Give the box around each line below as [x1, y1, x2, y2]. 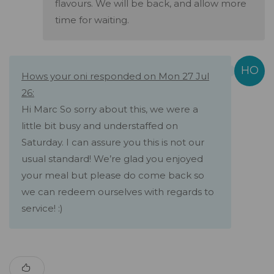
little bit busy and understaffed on [21, 120, 178, 132]
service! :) [21, 202, 63, 215]
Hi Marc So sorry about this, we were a [21, 103, 198, 116]
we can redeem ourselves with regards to [21, 186, 214, 198]
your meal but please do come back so [21, 169, 204, 182]
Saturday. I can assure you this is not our [21, 136, 204, 149]
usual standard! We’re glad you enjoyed [21, 153, 203, 165]
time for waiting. [55, 14, 129, 26]
